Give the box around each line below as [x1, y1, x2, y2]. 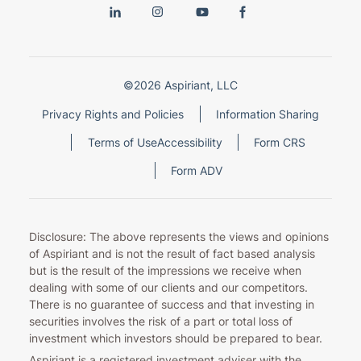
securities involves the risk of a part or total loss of [28, 313, 293, 328]
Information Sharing [215, 106, 319, 121]
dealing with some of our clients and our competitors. [28, 280, 308, 294]
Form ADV [170, 164, 222, 178]
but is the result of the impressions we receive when [28, 263, 301, 277]
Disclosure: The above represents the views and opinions [28, 229, 329, 243]
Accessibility [156, 135, 222, 149]
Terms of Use [87, 135, 157, 149]
